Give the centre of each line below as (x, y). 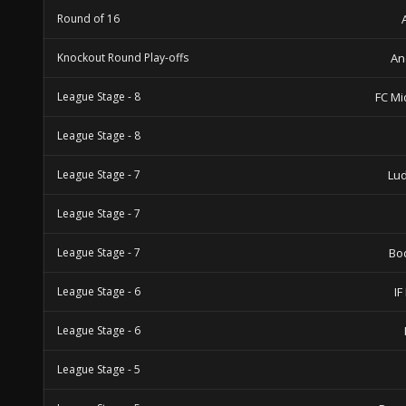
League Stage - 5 (99, 369)
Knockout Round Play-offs (123, 58)
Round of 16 (88, 19)
